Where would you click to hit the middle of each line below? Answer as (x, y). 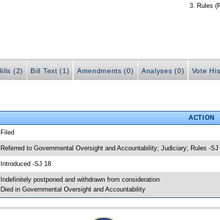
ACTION (201, 117)
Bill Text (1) (50, 70)
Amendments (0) (105, 70)
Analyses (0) (163, 70)
